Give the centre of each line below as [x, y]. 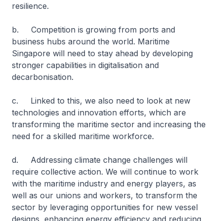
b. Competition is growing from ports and [93, 30]
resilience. [30, 6]
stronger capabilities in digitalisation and [85, 65]
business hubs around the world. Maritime [91, 41]
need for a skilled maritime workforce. [83, 136]
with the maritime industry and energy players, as [104, 184]
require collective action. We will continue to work [105, 172]
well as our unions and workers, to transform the [105, 195]
